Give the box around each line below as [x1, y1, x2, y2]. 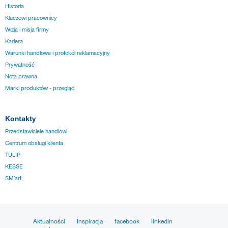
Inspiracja [77, 217, 103, 225]
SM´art [5, 175, 21, 182]
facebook [115, 217, 139, 225]
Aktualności [33, 217, 65, 225]
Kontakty [5, 114, 36, 123]
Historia [5, 2, 24, 10]
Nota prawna [5, 72, 37, 80]
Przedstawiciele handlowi [5, 128, 67, 135]
